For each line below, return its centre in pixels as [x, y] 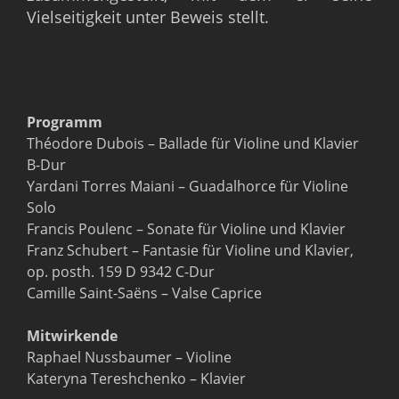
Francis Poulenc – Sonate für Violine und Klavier [186, 228]
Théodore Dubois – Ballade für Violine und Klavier [193, 143]
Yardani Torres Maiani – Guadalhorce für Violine [187, 186]
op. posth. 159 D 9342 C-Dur [121, 271]
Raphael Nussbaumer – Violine [129, 357]
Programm [65, 122]
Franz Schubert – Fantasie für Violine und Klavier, [190, 250]
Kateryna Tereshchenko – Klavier [136, 378]
